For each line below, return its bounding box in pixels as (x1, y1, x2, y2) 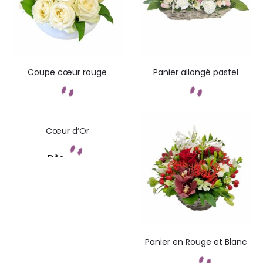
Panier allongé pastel (153, 66, 238, 78)
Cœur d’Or (45, 125, 89, 137)
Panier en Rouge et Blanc (144, 236, 247, 248)
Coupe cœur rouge (28, 66, 107, 78)
